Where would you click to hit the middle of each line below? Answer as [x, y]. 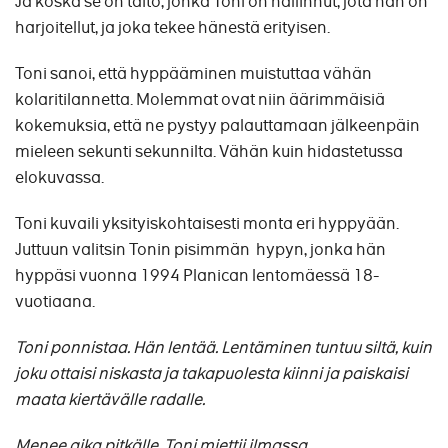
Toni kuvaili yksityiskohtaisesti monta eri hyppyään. [207, 224]
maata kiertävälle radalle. [110, 400]
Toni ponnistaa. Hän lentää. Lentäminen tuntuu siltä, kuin [223, 348]
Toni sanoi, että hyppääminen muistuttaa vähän [193, 74]
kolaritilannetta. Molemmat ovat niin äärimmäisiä [200, 100]
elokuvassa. [59, 178]
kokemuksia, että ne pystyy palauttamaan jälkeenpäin [217, 126]
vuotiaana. [55, 302]
